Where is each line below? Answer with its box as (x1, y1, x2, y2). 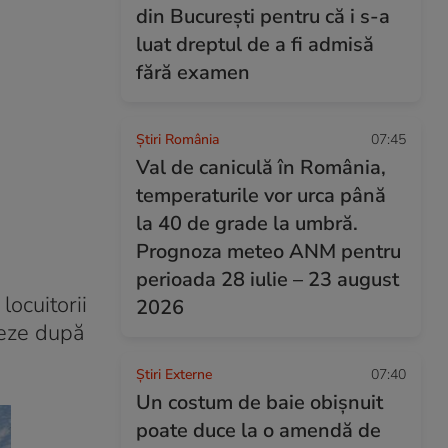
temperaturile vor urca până (136, 182, 386, 209)
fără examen (136, 59, 255, 86)
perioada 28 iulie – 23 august (136, 266, 399, 293)
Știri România (136, 130, 219, 149)
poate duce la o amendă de (136, 417, 381, 444)
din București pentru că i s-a (136, 3, 390, 30)
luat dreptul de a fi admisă (136, 31, 374, 58)
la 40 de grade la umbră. (136, 210, 358, 237)
